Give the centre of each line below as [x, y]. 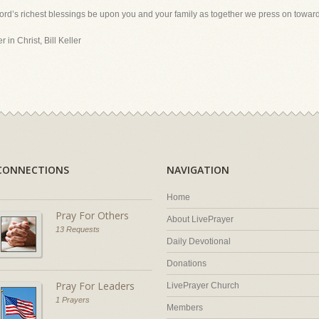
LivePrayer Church [203, 286]
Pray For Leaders [95, 286]
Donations [187, 263]
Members [185, 308]
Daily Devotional [199, 241]
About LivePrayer [200, 219]
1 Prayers [73, 300]
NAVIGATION [198, 170]
